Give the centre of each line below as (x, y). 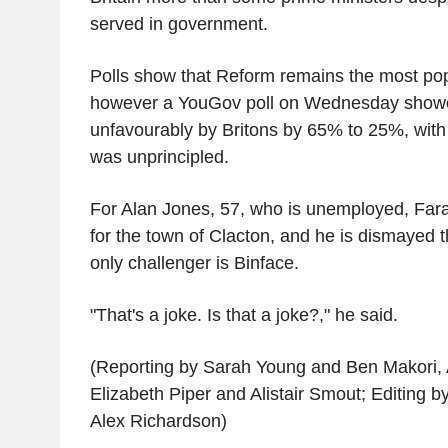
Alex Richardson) (158, 420)
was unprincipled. (159, 156)
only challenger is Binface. (194, 262)
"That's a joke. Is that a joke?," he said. (243, 314)
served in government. (178, 23)
